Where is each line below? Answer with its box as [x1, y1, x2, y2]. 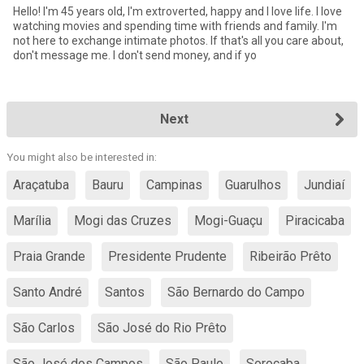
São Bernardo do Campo [167, 284, 305, 300]
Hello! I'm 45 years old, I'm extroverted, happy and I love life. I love [13, 5, 342, 18]
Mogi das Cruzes [74, 213, 171, 228]
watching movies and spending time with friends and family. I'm [13, 19, 337, 32]
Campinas [146, 177, 202, 193]
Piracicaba [285, 213, 344, 228]
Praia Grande [13, 249, 85, 264]
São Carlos [13, 320, 75, 336]
